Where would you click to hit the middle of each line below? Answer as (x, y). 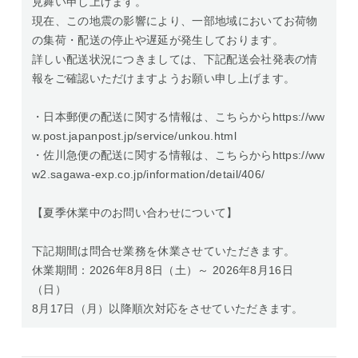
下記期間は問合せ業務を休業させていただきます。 (164, 251)
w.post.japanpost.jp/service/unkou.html (134, 136)
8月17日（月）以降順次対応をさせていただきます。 (168, 309)
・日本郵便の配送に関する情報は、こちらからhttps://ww (179, 117)
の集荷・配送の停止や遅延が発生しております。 (158, 40)
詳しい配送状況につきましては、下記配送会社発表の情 (175, 60)
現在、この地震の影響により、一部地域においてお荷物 (175, 21)
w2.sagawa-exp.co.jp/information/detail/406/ (149, 175)
